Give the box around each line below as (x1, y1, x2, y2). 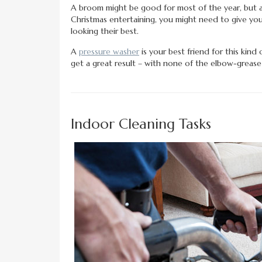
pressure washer (79, 46, 139, 57)
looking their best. (71, 26, 139, 37)
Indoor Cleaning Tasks (71, 115, 211, 133)
